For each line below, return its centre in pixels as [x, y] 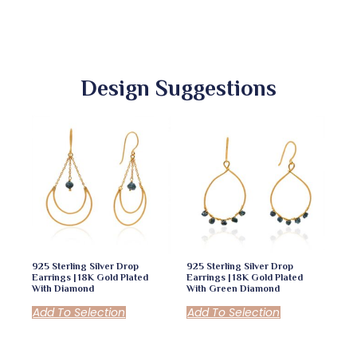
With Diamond [63, 288]
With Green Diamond [233, 288]
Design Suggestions [178, 88]
